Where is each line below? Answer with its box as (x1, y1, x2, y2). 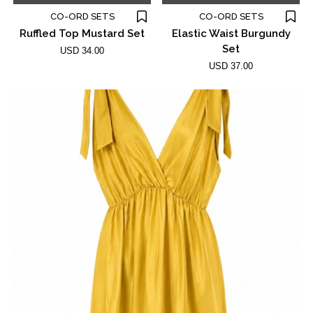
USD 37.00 (209, 60, 253, 71)
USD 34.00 (60, 45, 104, 56)
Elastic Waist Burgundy (171, 27, 291, 40)
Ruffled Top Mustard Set (20, 27, 145, 40)
